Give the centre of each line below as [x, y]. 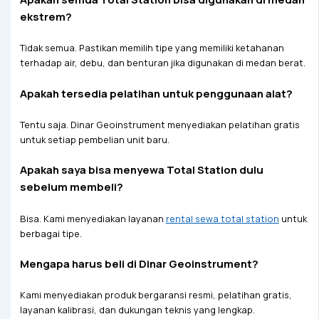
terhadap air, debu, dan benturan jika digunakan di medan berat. [162, 63]
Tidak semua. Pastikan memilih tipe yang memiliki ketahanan [152, 48]
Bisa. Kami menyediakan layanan [93, 218]
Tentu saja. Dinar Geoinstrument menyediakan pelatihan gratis [159, 124]
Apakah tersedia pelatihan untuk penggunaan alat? [156, 93]
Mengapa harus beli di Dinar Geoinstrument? [139, 263]
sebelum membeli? [71, 187]
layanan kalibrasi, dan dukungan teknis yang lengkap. [137, 310]
